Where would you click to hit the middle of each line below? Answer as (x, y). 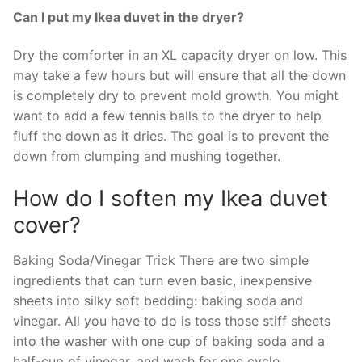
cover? (47, 225)
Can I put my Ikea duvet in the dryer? (128, 17)
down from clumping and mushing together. (147, 156)
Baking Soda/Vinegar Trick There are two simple (161, 260)
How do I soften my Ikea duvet (170, 199)
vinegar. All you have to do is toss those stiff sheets (172, 320)
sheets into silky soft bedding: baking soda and (158, 300)
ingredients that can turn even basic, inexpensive (162, 280)
